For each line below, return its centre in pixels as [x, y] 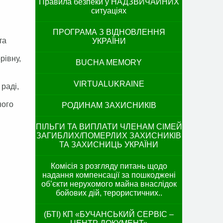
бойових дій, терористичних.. [109, 193]
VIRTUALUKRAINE [109, 84]
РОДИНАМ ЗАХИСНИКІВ [109, 105]
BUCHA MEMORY [109, 62]
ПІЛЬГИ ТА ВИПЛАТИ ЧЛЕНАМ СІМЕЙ [109, 127]
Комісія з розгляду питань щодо [109, 166]
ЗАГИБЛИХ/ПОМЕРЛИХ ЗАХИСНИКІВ [109, 136]
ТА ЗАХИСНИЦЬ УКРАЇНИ [109, 145]
